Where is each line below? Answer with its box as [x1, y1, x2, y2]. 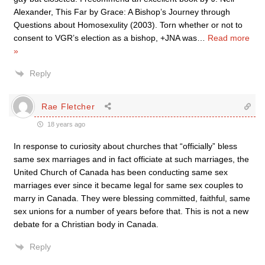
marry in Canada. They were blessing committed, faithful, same [14, 193, 250, 203]
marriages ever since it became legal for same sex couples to [14, 180, 243, 190]
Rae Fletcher [41, 101, 95, 111]
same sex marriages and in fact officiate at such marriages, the [14, 154, 249, 164]
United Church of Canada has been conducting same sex [14, 167, 228, 177]
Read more [208, 33, 250, 43]
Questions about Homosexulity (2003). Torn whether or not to [14, 20, 243, 30]
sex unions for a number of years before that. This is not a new [14, 206, 248, 216]
